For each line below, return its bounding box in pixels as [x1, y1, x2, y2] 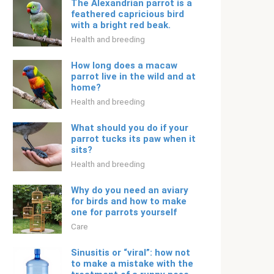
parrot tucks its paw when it [71, 133, 196, 144]
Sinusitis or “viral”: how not [71, 247, 190, 258]
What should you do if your [71, 122, 188, 133]
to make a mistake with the [71, 258, 193, 269]
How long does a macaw [71, 60, 177, 71]
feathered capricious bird [71, 9, 184, 20]
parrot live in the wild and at [71, 71, 196, 82]
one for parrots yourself [71, 207, 177, 218]
